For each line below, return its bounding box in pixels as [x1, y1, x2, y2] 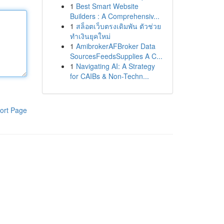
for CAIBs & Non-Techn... [69, 71, 149, 81]
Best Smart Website [75, 1, 138, 11]
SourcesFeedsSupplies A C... [69, 51, 162, 61]
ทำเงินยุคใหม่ [69, 31, 110, 41]
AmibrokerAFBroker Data [75, 41, 155, 51]
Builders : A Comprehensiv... [69, 11, 159, 21]
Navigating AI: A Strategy [75, 61, 155, 71]
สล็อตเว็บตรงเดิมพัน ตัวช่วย [75, 21, 161, 31]
